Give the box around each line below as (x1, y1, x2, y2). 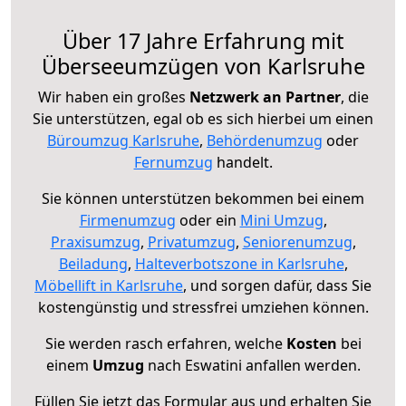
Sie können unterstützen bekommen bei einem (42, 188, 364, 209)
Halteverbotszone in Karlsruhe (134, 254, 344, 275)
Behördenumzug (207, 130, 323, 151)
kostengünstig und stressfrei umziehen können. (37, 297, 369, 318)
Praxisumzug (50, 232, 140, 253)
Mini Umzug (239, 210, 324, 231)
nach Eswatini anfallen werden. (143, 355, 361, 376)
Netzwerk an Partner (188, 87, 341, 108)
